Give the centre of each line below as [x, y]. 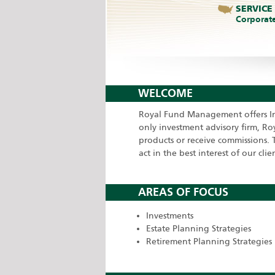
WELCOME [165, 93]
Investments [170, 216]
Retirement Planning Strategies [209, 242]
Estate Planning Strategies [199, 229]
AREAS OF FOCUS [183, 192]
